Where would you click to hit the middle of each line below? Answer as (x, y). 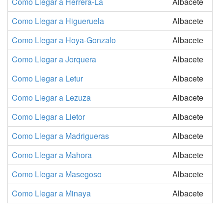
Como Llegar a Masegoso (57, 174)
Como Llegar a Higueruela (58, 21)
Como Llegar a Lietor (48, 117)
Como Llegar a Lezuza (51, 97)
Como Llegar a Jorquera (54, 59)
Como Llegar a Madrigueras (60, 136)
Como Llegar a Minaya (51, 193)
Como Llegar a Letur (47, 78)
